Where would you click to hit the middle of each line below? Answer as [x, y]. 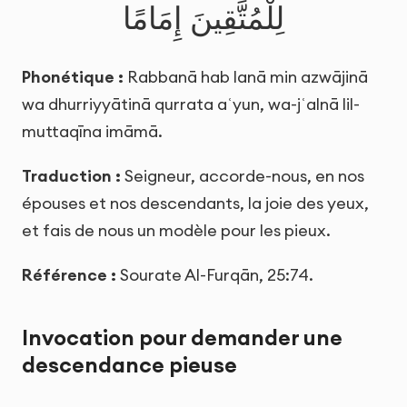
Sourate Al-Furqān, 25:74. [215, 275]
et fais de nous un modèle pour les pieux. [176, 231]
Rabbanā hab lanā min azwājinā [246, 76]
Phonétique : [73, 76]
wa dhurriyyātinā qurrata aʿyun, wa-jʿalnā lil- [191, 104]
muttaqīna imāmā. [92, 131]
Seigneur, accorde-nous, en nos [243, 176]
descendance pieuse [129, 364]
